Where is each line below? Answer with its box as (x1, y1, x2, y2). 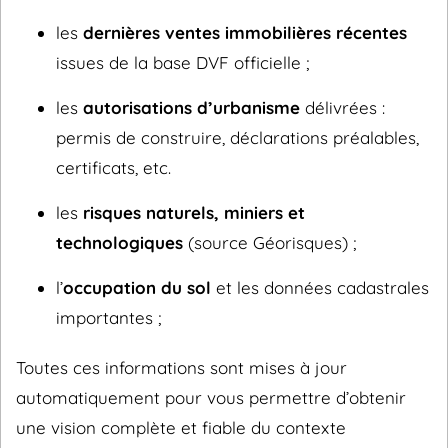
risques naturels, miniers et (83, 202, 305, 223)
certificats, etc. (56, 157, 171, 178)
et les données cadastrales (211, 277, 429, 298)
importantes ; (56, 307, 161, 328)
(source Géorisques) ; (183, 232, 356, 253)
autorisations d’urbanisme (83, 97, 300, 118)
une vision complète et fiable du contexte (16, 417, 346, 438)
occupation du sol (63, 277, 211, 298)
